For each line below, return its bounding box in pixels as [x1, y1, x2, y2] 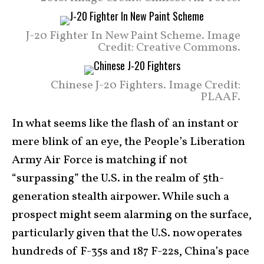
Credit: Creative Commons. [98, 39, 240, 56]
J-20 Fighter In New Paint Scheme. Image [26, 27, 240, 44]
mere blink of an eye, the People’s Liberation [12, 133, 245, 150]
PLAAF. [200, 88, 240, 105]
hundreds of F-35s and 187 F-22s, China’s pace [12, 243, 249, 260]
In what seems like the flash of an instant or [12, 115, 239, 132]
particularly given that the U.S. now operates [12, 225, 242, 242]
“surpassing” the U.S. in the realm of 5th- [12, 170, 224, 187]
